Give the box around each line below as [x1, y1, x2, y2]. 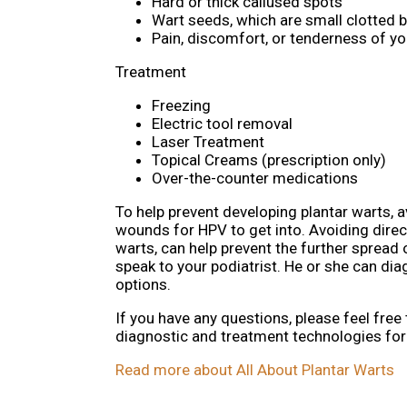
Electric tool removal [152, 114, 293, 134]
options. [115, 275, 171, 294]
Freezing [152, 96, 211, 115]
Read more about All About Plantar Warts [115, 361, 394, 380]
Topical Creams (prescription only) [152, 151, 386, 170]
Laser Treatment [152, 133, 264, 152]
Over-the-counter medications [152, 169, 358, 188]
